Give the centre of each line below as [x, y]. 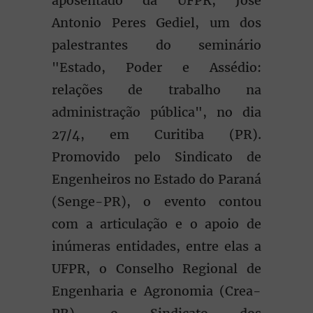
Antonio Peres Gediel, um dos [156, 23]
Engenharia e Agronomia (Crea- [156, 291]
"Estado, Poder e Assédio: [156, 67]
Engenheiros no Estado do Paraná [156, 179]
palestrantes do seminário [156, 45]
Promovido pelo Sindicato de [156, 157]
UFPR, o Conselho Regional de [156, 269]
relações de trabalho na [156, 90]
